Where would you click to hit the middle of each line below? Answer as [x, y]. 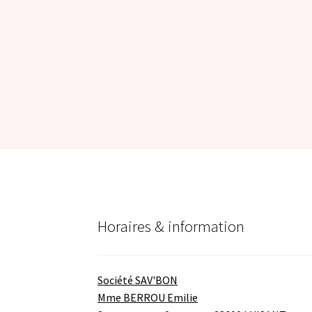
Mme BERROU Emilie [148, 297]
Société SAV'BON [138, 280]
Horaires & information [171, 227]
